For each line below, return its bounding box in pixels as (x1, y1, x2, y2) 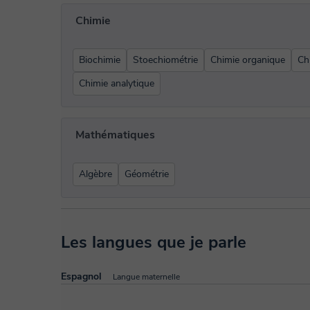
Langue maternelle (113, 271, 180, 282)
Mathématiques (75, 127, 155, 143)
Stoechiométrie (133, 53, 198, 66)
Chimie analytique (79, 77, 154, 90)
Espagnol (61, 270, 102, 283)
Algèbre (79, 167, 112, 181)
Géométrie (125, 167, 169, 181)
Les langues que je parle (61, 231, 246, 253)
